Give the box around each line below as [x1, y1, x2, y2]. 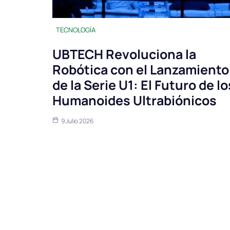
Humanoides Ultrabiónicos [52, 91, 217, 110]
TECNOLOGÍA [56, 25, 95, 35]
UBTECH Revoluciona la [52, 45, 196, 64]
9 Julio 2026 [61, 117, 93, 126]
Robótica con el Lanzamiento [52, 61, 229, 79]
